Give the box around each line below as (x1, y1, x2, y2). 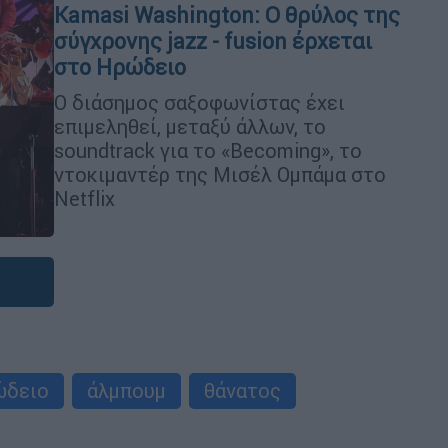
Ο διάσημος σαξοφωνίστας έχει (54, 89, 345, 115)
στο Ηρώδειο (54, 53, 186, 81)
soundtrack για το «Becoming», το (54, 137, 362, 163)
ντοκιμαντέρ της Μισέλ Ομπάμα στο (54, 161, 386, 187)
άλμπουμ (87, 378, 166, 403)
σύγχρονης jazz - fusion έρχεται (54, 27, 372, 55)
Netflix (54, 185, 115, 211)
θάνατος (204, 378, 281, 403)
